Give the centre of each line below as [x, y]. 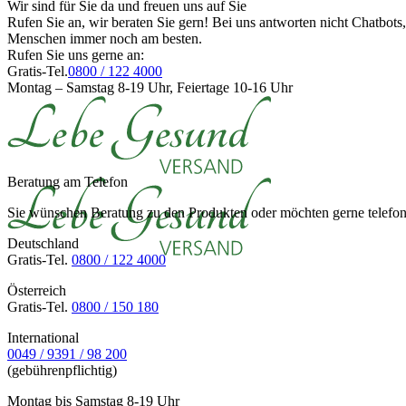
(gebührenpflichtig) [62, 370]
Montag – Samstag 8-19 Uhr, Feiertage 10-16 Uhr [150, 87]
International [43, 337]
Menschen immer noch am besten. [105, 38]
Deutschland [43, 243]
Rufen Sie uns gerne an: [76, 54]
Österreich [37, 290]
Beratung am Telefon [68, 181]
